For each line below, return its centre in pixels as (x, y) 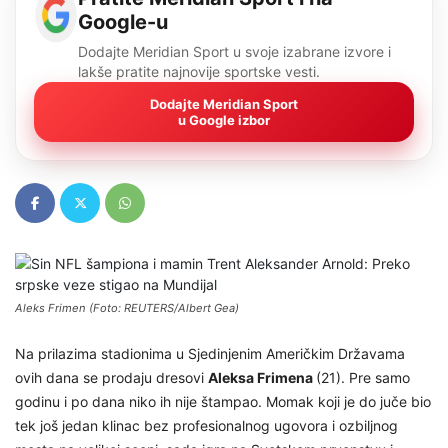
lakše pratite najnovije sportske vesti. (199, 72)
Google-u (123, 22)
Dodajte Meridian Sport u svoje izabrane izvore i (234, 52)
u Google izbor (224, 120)
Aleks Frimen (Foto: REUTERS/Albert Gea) (127, 308)
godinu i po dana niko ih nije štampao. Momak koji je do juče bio (223, 402)
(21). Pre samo (363, 378)
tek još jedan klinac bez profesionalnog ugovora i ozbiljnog (206, 426)
